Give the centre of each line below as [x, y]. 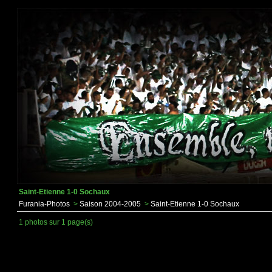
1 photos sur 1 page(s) [56, 222]
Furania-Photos [44, 204]
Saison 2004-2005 [110, 204]
